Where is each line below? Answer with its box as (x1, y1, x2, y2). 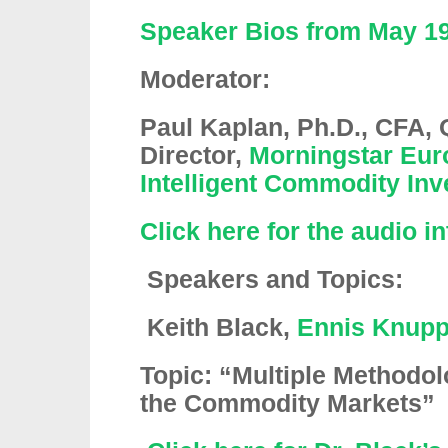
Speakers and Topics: (147, 266, 403, 293)
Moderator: (140, 66, 270, 93)
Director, (140, 142, 249, 169)
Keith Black (147, 314, 283, 341)
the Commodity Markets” (140, 390, 435, 417)
